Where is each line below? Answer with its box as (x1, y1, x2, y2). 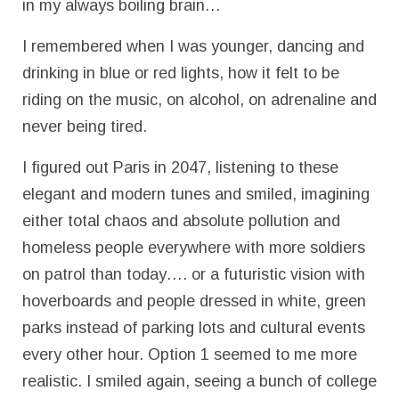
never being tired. (22, 118, 147, 136)
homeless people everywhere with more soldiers (22, 239, 365, 257)
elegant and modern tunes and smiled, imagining (22, 185, 370, 204)
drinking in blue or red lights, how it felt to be (22, 64, 339, 83)
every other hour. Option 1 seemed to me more (22, 346, 357, 364)
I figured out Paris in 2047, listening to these (22, 159, 338, 177)
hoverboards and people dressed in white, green (22, 292, 366, 311)
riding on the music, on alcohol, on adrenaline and (22, 91, 377, 110)
